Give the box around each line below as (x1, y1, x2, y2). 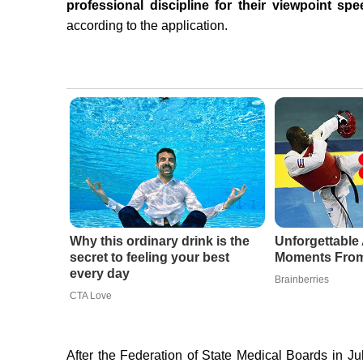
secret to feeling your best (69, 250, 229, 265)
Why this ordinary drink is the (69, 234, 250, 249)
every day (69, 267, 130, 281)
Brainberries (274, 274, 329, 286)
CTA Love (69, 290, 112, 302)
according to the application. (66, 19, 228, 33)
